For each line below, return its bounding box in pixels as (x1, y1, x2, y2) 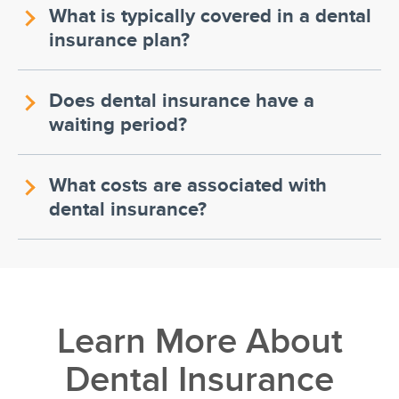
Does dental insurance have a (49, 88, 314, 110)
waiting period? (49, 112, 187, 134)
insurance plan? (49, 28, 190, 50)
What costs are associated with (49, 173, 327, 195)
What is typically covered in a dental (49, 4, 371, 26)
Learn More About (56, 320, 343, 360)
